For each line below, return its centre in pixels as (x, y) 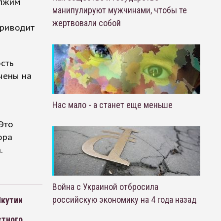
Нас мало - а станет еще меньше (112, 105)
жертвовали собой (86, 23)
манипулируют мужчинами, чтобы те (119, 10)
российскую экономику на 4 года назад (124, 200)
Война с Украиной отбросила (105, 187)
